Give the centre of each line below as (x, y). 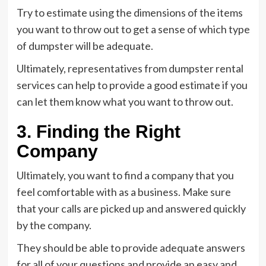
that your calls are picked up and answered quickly (131, 208)
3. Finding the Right (98, 132)
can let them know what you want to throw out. (125, 102)
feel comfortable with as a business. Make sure (123, 192)
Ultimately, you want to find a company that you (125, 175)
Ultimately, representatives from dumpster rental (130, 68)
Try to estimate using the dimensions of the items (129, 12)
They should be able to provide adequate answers (131, 248)
